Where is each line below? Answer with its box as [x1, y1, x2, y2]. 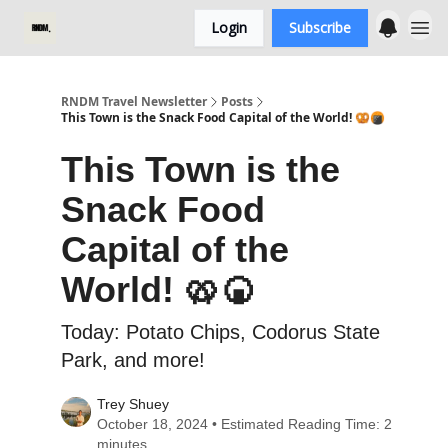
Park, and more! [61, 349, 205, 371]
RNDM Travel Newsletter [61, 93, 207, 110]
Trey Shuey [97, 396, 170, 412]
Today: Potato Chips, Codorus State [61, 321, 380, 343]
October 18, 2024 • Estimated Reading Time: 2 [97, 416, 393, 432]
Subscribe [289, 18, 351, 37]
